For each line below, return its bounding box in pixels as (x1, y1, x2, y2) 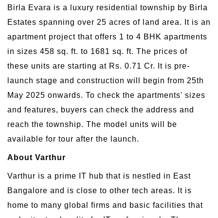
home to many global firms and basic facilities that (7, 200, 203, 209)
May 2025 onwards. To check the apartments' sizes (7, 91, 205, 99)
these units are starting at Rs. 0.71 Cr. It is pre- (7, 61, 190, 70)
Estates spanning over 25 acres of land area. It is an (7, 18, 211, 26)
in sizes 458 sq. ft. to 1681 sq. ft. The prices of (7, 47, 187, 55)
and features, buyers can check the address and (7, 105, 194, 114)
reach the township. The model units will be (7, 120, 177, 128)
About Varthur (7, 153, 66, 162)
